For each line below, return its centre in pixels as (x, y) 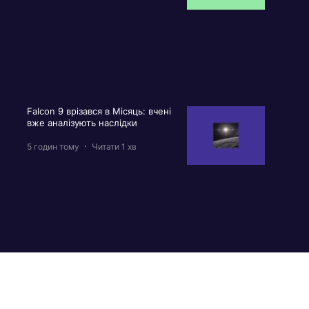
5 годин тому (53, 146)
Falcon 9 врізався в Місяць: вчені (99, 111)
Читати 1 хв (114, 146)
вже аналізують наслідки (83, 123)
